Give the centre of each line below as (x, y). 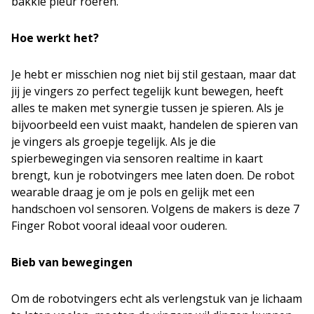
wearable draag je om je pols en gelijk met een (133, 192)
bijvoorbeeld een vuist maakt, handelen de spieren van (155, 125)
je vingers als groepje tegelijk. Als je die (114, 142)
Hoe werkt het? (55, 38)
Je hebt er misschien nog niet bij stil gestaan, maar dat (153, 74)
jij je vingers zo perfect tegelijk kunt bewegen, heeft (147, 91)
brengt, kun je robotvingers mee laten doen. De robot (153, 175)
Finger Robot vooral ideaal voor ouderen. (119, 226)
